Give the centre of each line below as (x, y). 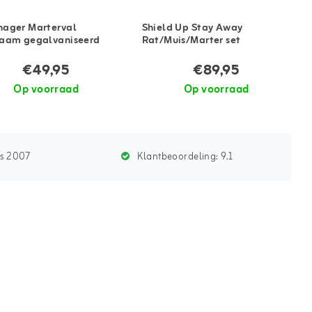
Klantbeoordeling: (178, 157)
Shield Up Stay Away (192, 29)
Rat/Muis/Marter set (191, 41)
